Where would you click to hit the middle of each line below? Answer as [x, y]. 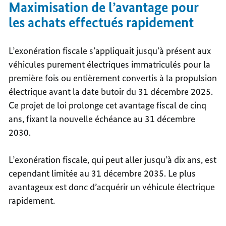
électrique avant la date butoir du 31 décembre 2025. [111, 92]
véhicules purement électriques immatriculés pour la [110, 65]
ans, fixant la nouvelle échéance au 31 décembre [102, 119]
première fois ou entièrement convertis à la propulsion [113, 78]
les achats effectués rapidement [101, 23]
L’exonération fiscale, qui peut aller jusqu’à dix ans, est [113, 160]
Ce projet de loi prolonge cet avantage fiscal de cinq [108, 105]
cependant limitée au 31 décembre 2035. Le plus [102, 174]
